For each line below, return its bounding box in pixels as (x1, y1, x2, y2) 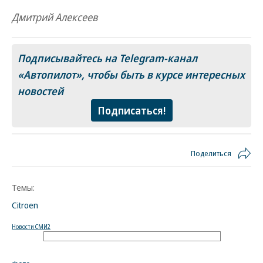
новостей (18, 84, 63, 98)
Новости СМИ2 (12, 222, 50, 231)
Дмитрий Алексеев (12, 10, 97, 24)
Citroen (12, 199, 38, 211)
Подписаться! (97, 103, 166, 117)
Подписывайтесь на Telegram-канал (18, 51, 197, 65)
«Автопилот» (18, 68, 82, 82)
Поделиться (191, 148, 231, 159)
